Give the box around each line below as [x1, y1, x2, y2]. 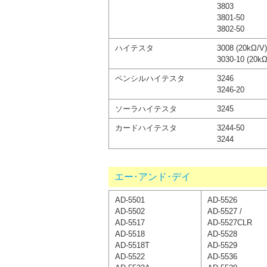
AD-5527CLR [207, 218, 252, 227]
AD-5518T [115, 240, 150, 250]
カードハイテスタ [115, 123, 177, 132]
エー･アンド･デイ [114, 171, 191, 182]
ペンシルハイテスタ [115, 73, 185, 83]
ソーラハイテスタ [115, 104, 177, 113]
